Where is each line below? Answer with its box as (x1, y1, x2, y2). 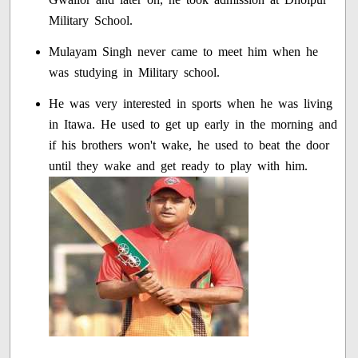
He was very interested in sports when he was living (49, 96, 333, 110)
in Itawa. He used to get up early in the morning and (49, 117, 338, 131)
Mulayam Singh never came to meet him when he (49, 44, 319, 58)
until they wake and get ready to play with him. (49, 158, 308, 173)
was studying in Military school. (49, 65, 221, 79)
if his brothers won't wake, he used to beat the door (49, 137, 330, 152)
